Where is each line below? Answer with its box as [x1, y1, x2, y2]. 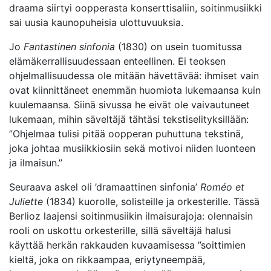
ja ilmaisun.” [9, 157, 62, 169]
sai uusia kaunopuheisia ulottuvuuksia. [9, 16, 183, 28]
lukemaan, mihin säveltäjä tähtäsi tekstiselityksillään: [9, 113, 249, 125]
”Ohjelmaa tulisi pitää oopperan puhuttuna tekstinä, [9, 128, 243, 140]
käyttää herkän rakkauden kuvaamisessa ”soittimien [9, 239, 246, 251]
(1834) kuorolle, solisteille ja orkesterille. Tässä [43, 195, 260, 207]
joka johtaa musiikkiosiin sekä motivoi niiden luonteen [9, 142, 255, 154]
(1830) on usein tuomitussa [118, 41, 242, 53]
